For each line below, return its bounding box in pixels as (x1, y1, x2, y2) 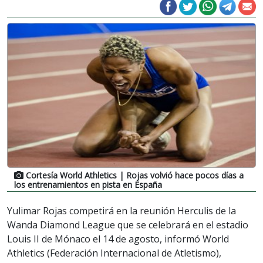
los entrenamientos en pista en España (14, 178, 162, 190)
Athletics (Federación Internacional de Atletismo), (7, 246, 221, 259)
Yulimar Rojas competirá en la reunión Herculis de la (7, 204, 236, 217)
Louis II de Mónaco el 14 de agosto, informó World (7, 232, 229, 245)
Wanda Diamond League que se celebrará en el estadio (7, 218, 248, 231)
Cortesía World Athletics (26, 169, 117, 181)
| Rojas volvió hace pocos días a (117, 169, 244, 181)
